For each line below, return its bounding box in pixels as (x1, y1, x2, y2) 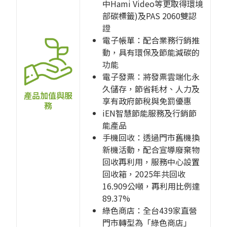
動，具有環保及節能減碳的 (102, 46, 200, 59)
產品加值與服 (24, 89, 72, 102)
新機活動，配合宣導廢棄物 (102, 143, 200, 156)
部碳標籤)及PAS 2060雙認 (102, 10, 197, 22)
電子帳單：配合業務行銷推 (102, 34, 200, 47)
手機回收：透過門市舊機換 (102, 131, 200, 144)
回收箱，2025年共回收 (102, 168, 185, 180)
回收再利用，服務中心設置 (102, 156, 200, 168)
